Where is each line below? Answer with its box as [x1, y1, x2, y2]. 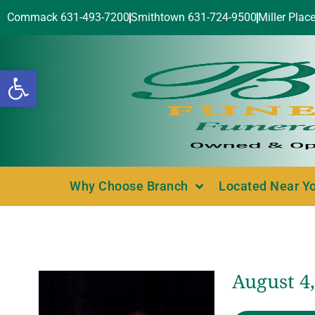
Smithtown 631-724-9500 [131, 11, 257, 24]
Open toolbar [6, 63, 156, 90]
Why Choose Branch [70, 179, 188, 193]
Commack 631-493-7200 [7, 11, 129, 24]
